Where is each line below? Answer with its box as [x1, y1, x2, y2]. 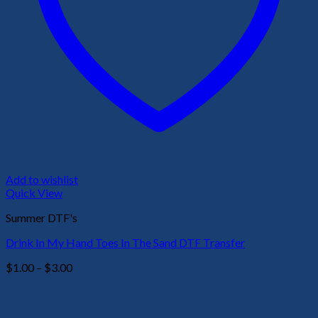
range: [72, 273, 102, 287]
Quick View [6, 186, 62, 200]
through [72, 300, 110, 314]
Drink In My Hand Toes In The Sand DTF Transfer [6, 236, 245, 250]
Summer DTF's [6, 211, 77, 225]
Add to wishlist [6, 172, 78, 187]
